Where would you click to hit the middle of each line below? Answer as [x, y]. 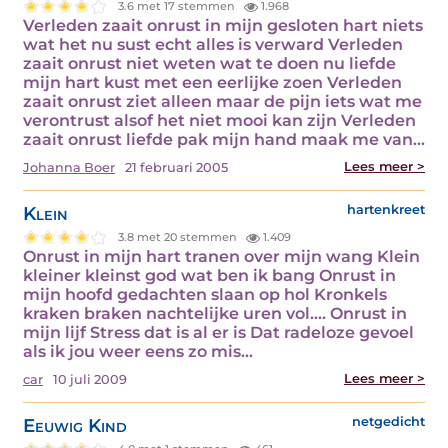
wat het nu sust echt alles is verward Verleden [213, 44]
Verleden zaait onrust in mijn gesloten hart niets [223, 25]
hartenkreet [386, 209]
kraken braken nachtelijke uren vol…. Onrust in [215, 313]
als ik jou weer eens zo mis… [138, 351]
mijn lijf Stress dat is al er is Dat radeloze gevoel [218, 332]
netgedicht [388, 421]
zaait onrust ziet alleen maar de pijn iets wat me [222, 101]
